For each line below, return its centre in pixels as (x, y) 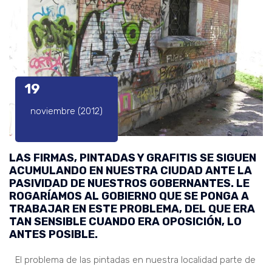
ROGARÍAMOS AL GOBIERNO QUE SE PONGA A (129, 196)
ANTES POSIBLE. (53, 234)
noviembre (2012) (66, 111)
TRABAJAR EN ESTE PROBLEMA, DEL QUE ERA (132, 209)
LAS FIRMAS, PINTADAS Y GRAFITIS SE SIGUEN (133, 158)
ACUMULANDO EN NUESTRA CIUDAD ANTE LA (131, 170)
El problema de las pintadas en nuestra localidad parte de (135, 260)
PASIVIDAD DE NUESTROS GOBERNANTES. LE (129, 183)
